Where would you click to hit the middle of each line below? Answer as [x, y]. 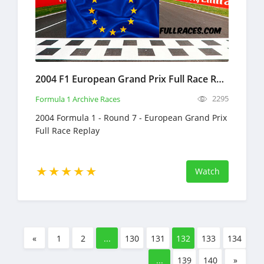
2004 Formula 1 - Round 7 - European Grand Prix [131, 117]
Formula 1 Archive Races [78, 99]
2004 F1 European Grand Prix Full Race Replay [220, 79]
